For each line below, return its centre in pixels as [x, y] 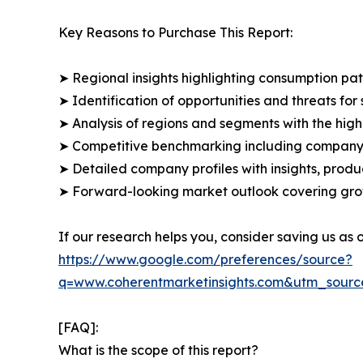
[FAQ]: [78, 327]
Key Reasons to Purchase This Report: [175, 32]
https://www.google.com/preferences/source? [205, 259]
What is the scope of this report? [158, 350]
